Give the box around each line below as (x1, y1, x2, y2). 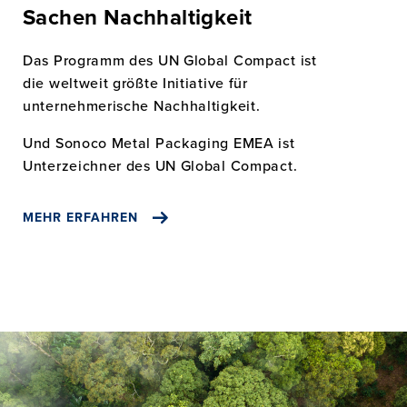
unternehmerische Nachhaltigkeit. (23, 95, 261, 115)
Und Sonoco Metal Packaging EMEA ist (23, 133, 295, 153)
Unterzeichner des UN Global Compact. (23, 155, 298, 175)
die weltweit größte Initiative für (23, 73, 248, 93)
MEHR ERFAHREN (23, 212, 138, 224)
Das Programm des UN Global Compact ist (23, 50, 317, 70)
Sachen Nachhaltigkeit (23, 7, 253, 29)
